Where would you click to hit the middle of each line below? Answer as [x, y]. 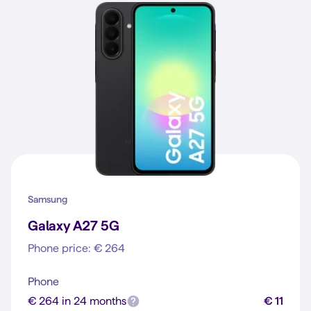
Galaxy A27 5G [74, 226]
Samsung [48, 199]
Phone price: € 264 [76, 248]
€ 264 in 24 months [77, 301]
